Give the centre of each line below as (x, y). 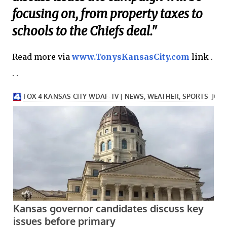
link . (201, 56)
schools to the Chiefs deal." (85, 31)
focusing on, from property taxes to (107, 14)
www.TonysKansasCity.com (131, 56)
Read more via (42, 56)
